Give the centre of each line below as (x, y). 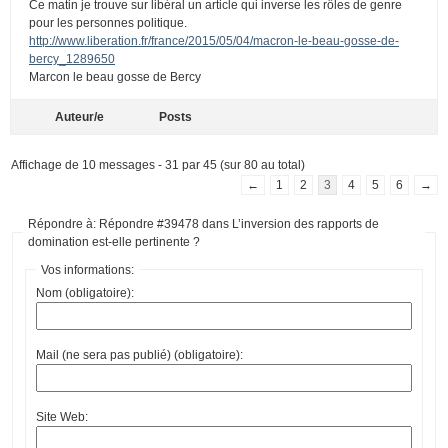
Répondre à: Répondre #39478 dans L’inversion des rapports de (203, 223)
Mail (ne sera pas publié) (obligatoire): (139, 354)
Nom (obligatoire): (85, 292)
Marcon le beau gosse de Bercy (115, 76)
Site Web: (62, 416)
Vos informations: (87, 269)
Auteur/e (79, 116)
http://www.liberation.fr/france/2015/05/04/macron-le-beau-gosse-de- (214, 40)
